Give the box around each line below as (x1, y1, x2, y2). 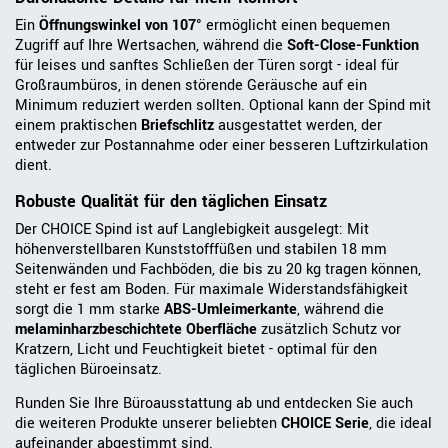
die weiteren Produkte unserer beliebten (15, 413, 281, 435)
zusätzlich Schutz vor (257, 319, 401, 341)
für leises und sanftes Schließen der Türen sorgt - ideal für (15, 55, 399, 77)
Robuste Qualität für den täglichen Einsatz (15, 190, 327, 214)
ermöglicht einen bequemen (202, 15, 390, 37)
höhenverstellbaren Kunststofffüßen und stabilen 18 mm (15, 239, 387, 261)
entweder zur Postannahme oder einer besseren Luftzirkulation (15, 135, 428, 157)
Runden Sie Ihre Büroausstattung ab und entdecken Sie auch (15, 393, 413, 415)
